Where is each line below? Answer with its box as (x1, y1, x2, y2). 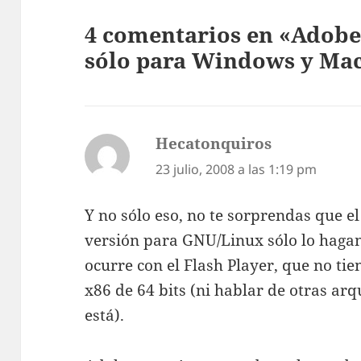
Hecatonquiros (156, 133, 272, 155)
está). (85, 305, 125, 326)
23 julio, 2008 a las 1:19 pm (156, 160, 317, 179)
